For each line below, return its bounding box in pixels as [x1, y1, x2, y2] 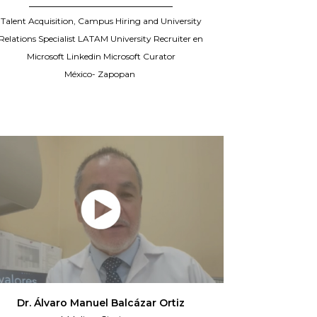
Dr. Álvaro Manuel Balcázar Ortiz [17, 296, 185, 310]
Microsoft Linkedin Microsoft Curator [26, 51, 175, 62]
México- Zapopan [64, 69, 138, 80]
